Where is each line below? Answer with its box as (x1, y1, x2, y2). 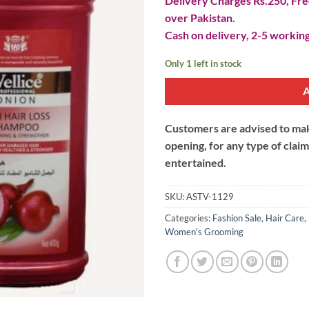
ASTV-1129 (186, 190, 234, 202)
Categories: (165, 212, 212, 223)
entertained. (165, 155, 226, 169)
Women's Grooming (165, 226, 243, 237)
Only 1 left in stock (165, 58, 241, 70)
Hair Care (266, 212, 304, 223)
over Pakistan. (165, 11, 235, 25)
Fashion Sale (212, 212, 261, 223)
